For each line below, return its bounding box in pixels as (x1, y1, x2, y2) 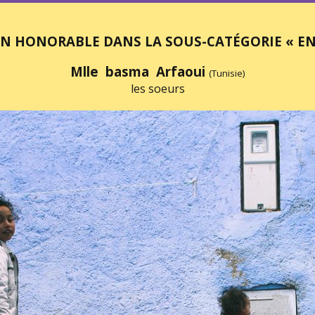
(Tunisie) (208, 67, 245, 79)
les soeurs (130, 81, 185, 96)
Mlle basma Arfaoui (70, 63, 209, 80)
